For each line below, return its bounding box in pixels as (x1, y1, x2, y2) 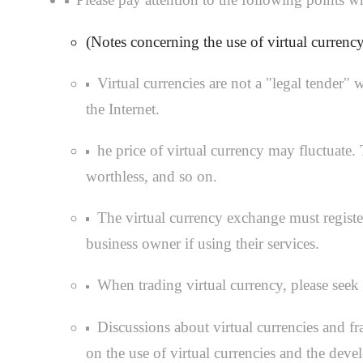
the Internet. (85, 100, 160, 117)
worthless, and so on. (85, 168, 217, 186)
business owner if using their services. (85, 235, 319, 253)
